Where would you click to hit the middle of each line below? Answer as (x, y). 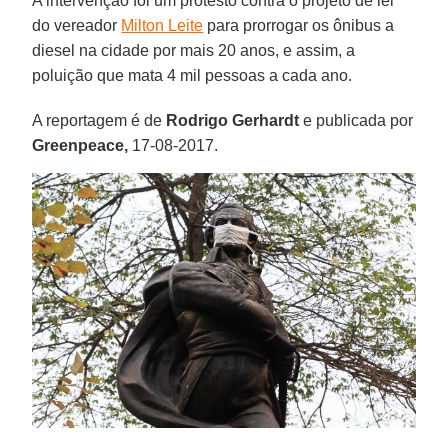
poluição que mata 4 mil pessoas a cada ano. (192, 75)
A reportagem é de (99, 120)
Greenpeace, (80, 145)
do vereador (77, 25)
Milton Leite (162, 25)
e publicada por (356, 120)
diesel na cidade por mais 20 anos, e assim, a (194, 50)
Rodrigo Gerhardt (233, 120)
